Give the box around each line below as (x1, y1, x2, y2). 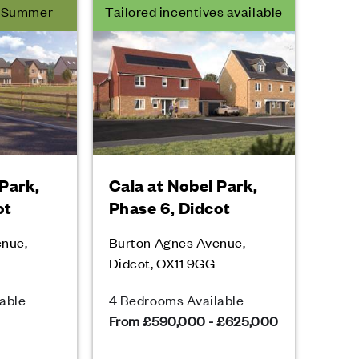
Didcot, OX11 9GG (108, 254, 216, 272)
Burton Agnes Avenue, (108, 233, 246, 251)
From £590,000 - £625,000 (108, 312, 279, 329)
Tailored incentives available (105, 2, 283, 20)
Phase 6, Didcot (108, 196, 231, 218)
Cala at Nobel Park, (108, 174, 259, 196)
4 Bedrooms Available (108, 291, 244, 309)
